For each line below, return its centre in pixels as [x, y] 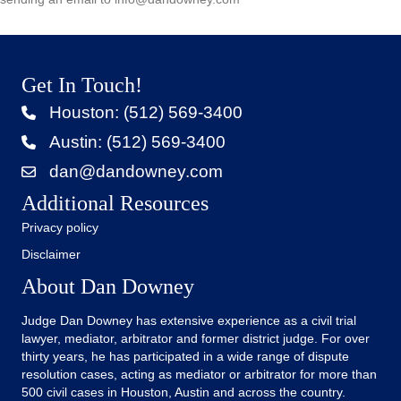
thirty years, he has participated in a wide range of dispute [185, 357]
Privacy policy [60, 228]
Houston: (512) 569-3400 [146, 113]
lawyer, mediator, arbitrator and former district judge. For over [196, 339]
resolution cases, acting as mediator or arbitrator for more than [199, 375]
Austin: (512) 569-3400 [137, 142]
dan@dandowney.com [136, 172]
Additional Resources [115, 204]
